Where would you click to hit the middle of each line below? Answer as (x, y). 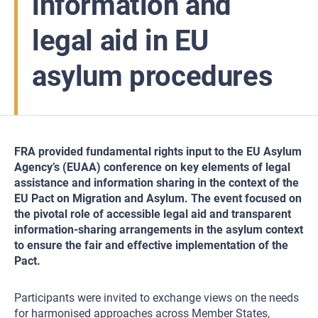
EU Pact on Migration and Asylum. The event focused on (158, 198)
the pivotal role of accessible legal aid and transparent (153, 214)
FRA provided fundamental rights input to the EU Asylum (158, 152)
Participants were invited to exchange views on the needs (157, 298)
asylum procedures (153, 76)
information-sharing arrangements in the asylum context (159, 230)
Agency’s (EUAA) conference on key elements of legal (152, 167)
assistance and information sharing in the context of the (157, 183)
